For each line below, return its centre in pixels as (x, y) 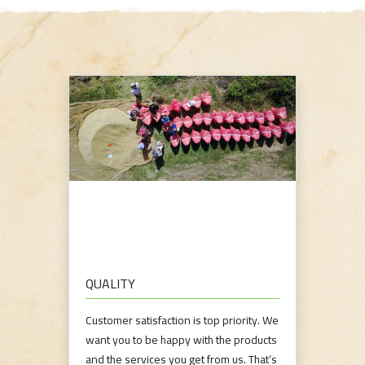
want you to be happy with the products (181, 340)
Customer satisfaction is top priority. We (182, 321)
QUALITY (110, 284)
